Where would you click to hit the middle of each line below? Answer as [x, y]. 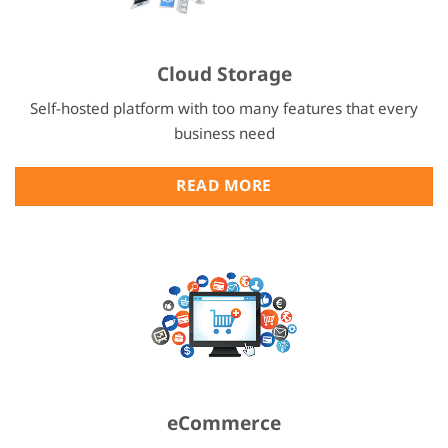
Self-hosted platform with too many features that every [224, 108]
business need [224, 133]
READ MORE [224, 186]
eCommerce [224, 423]
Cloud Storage [224, 75]
